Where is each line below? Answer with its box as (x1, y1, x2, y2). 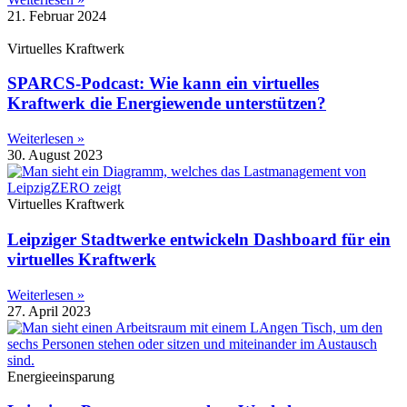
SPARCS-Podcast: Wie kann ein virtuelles (7, 74, 319, 94)
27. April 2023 (7, 303, 91, 319)
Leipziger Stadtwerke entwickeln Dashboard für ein (7, 229, 391, 249)
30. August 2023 (7, 147, 103, 164)
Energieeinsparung (7, 368, 114, 384)
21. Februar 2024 (7, 7, 106, 24)
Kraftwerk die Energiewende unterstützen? (7, 94, 326, 114)
